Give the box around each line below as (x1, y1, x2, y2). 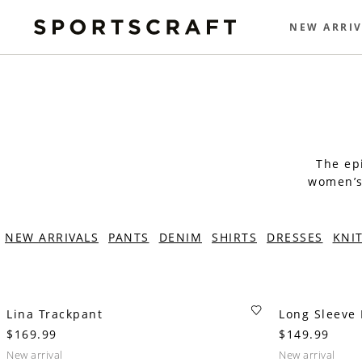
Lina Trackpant (6, 306, 103, 322)
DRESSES (267, 229, 323, 245)
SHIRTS (212, 229, 257, 245)
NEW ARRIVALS (5, 229, 99, 245)
